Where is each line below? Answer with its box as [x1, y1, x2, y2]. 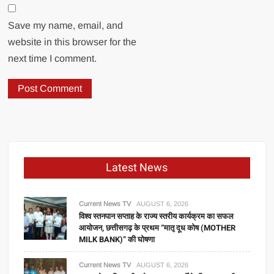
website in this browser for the [8, 36, 137, 47]
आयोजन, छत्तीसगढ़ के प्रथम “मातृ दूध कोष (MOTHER [79, 221, 236, 234]
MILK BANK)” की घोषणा [79, 233, 155, 245]
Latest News [106, 159, 168, 176]
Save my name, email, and [8, 20, 124, 31]
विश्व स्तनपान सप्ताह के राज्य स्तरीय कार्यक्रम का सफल [79, 210, 234, 222]
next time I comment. [8, 53, 97, 64]
